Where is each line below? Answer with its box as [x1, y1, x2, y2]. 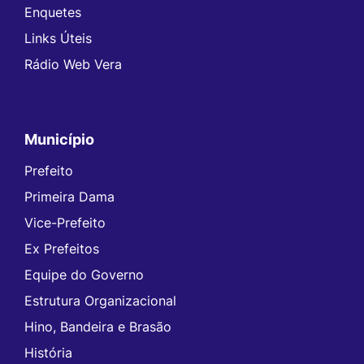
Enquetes [24, 4, 81, 21]
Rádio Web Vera [24, 56, 122, 73]
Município [24, 131, 94, 149]
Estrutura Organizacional [24, 292, 176, 310]
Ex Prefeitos [24, 240, 99, 258]
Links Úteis [24, 30, 92, 47]
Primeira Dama [24, 188, 115, 206]
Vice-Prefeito [24, 214, 106, 232]
